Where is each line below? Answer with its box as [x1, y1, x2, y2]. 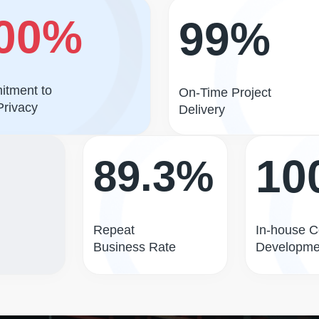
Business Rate [93, 240, 176, 254]
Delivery [179, 103, 225, 117]
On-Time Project [179, 85, 271, 100]
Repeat [93, 223, 135, 237]
